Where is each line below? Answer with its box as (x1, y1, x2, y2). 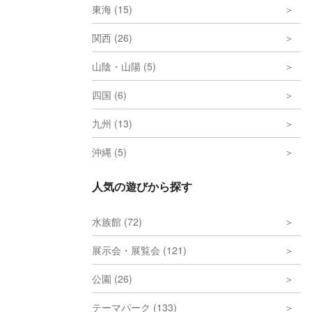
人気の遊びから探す (92, 178, 192, 194)
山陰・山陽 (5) (92, 59, 156, 73)
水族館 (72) (92, 214, 142, 228)
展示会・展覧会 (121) (92, 243, 187, 257)
